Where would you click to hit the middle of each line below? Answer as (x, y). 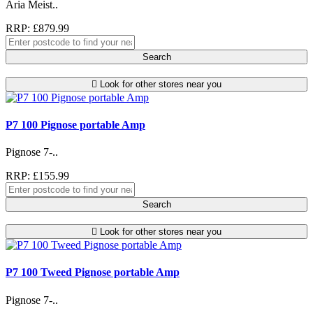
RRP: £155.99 (37, 176)
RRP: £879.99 (37, 28)
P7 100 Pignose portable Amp (75, 124)
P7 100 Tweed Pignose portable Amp (93, 272)
